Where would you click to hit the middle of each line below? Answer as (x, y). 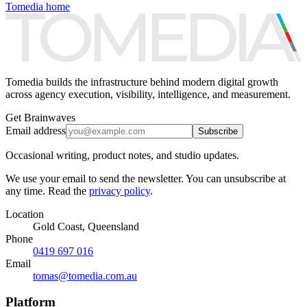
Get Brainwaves (40, 117)
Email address (36, 130)
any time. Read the (46, 191)
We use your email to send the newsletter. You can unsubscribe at (146, 178)
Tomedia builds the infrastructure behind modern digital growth (142, 82)
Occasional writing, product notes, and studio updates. (122, 155)
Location (25, 214)
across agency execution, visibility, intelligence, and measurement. (148, 94)
